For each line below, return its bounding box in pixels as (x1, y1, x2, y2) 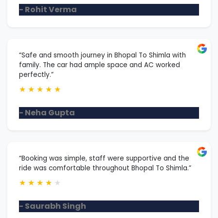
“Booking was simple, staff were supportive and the (19, 153, 189, 163)
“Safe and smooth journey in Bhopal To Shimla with (19, 50, 186, 60)
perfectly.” (19, 70, 54, 79)
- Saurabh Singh (19, 200, 86, 212)
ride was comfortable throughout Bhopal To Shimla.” (19, 163, 191, 173)
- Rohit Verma (19, 3, 77, 15)
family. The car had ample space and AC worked (19, 60, 180, 70)
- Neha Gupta (19, 107, 75, 118)
